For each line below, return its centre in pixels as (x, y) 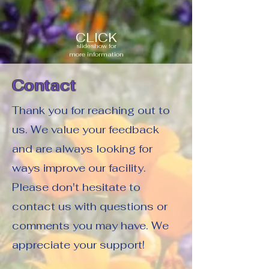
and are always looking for (82, 149)
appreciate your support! (78, 245)
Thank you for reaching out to (91, 110)
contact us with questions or (90, 206)
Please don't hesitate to (76, 187)
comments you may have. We (90, 225)
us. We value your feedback (86, 129)
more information (96, 54)
